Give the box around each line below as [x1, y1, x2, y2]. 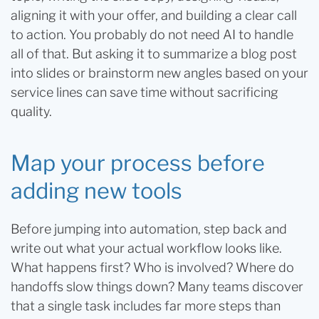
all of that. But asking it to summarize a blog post [11, 46, 297, 61]
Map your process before [11, 150, 265, 177]
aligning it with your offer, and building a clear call [11, 8, 297, 23]
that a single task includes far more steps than [11, 298, 281, 313]
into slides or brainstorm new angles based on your [11, 66, 308, 80]
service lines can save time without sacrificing [11, 85, 278, 100]
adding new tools [11, 177, 182, 204]
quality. [11, 104, 52, 119]
